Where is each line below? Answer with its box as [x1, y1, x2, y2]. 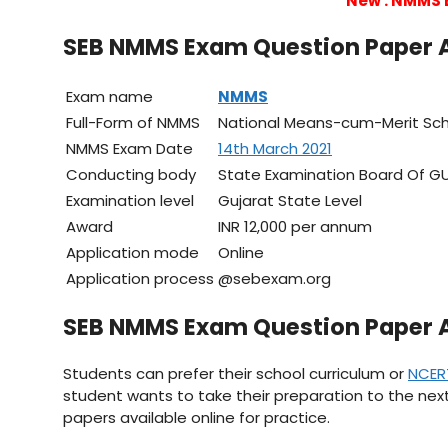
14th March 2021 [218, 137, 332, 159]
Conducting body [66, 163, 196, 185]
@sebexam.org [218, 267, 331, 289]
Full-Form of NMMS [66, 111, 200, 133]
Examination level [66, 189, 194, 211]
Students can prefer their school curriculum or [63, 363, 408, 385]
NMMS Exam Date [66, 137, 193, 159]
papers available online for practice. [63, 407, 330, 429]
